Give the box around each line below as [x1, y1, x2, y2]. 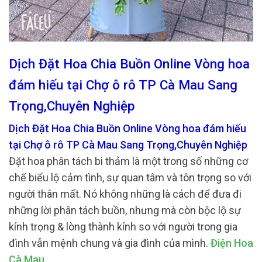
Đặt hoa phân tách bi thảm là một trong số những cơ [9, 155, 248, 168]
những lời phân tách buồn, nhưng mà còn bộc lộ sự [9, 204, 241, 217]
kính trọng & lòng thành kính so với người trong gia [9, 220, 237, 233]
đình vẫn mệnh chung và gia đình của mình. [9, 237, 211, 250]
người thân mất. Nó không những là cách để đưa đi [9, 188, 242, 201]
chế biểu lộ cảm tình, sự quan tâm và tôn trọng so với [9, 171, 251, 184]
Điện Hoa [211, 237, 253, 250]
